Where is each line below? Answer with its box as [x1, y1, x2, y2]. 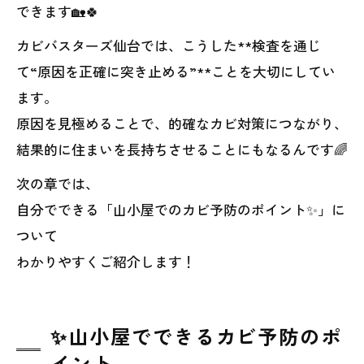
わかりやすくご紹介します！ [16, 251, 196, 271]
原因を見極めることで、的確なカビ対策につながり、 [16, 113, 348, 133]
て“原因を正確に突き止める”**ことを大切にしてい [16, 61, 336, 81]
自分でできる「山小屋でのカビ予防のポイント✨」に [16, 199, 345, 219]
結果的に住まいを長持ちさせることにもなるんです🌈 [16, 139, 348, 159]
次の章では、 [16, 173, 99, 193]
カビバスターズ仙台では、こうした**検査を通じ [16, 35, 321, 55]
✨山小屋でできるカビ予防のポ [50, 322, 343, 350]
